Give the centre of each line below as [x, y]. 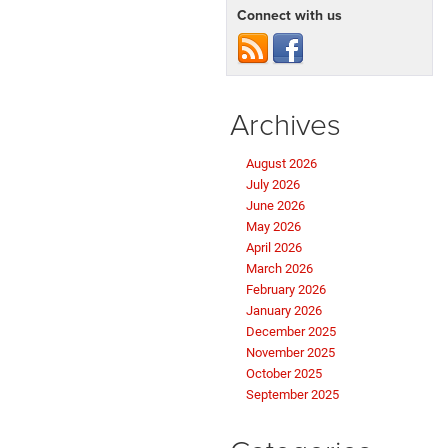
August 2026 [281, 164]
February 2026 [286, 290]
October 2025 [284, 374]
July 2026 [273, 185]
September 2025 [292, 395]
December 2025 [291, 332]
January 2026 [284, 311]
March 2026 [279, 269]
